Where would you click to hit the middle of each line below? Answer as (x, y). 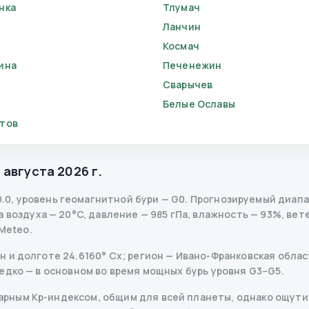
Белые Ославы (199, 104)
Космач (181, 46)
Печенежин (192, 65)
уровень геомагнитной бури (88, 199)
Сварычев (188, 84)
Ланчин (182, 27)
